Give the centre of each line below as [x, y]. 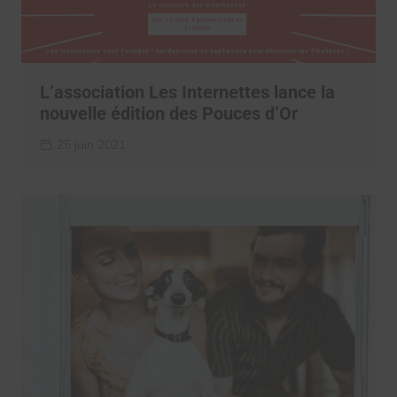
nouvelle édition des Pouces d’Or [168, 114]
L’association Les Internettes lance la [187, 93]
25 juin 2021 [91, 145]
